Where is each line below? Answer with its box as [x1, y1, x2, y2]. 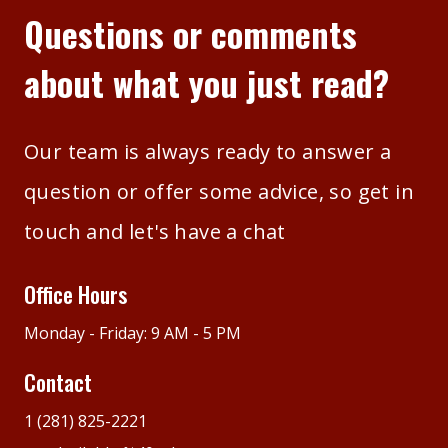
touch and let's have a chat [24, 218, 286, 246]
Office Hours [24, 278, 127, 311]
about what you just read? [24, 57, 389, 109]
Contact [24, 366, 92, 399]
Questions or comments [24, 8, 357, 60]
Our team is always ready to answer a [24, 138, 392, 166]
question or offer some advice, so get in [24, 178, 414, 206]
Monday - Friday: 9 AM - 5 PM [24, 322, 241, 345]
